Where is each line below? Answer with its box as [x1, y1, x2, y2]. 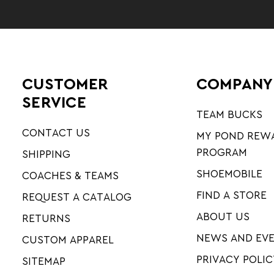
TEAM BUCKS [196, 109, 262, 120]
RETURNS [22, 213, 71, 224]
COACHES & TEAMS [22, 170, 119, 181]
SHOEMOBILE [196, 168, 262, 179]
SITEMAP [22, 256, 66, 267]
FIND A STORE [196, 190, 267, 201]
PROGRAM [196, 147, 247, 158]
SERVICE [22, 95, 86, 111]
